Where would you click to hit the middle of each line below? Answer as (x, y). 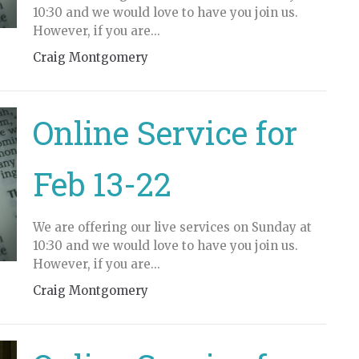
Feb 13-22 (102, 184)
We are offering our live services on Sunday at (172, 227)
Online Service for (165, 133)
